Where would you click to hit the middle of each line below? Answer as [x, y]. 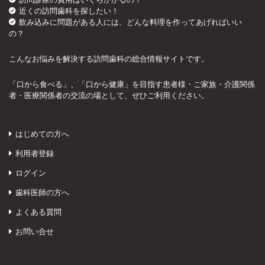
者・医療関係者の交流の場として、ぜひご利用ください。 [109, 96]
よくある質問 [38, 212]
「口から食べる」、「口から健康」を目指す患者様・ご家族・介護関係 [132, 84]
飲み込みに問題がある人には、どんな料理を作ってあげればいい [130, 22]
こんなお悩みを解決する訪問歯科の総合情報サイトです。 [109, 59]
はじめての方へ [42, 134]
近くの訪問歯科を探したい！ [69, 11]
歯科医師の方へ [42, 193]
